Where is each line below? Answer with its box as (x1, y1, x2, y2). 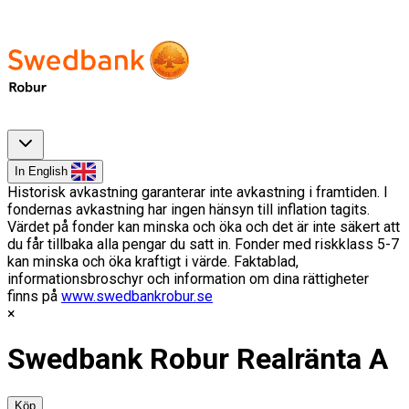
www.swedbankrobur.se (61, 288, 213, 305)
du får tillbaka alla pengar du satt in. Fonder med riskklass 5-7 (7, 236, 399, 253)
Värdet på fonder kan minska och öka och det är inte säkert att (7, 218, 400, 236)
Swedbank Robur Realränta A (7, 341, 388, 377)
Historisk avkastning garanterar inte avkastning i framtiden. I (7, 184, 388, 201)
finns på (7, 288, 61, 305)
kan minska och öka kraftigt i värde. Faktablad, (7, 253, 299, 270)
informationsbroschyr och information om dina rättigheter (7, 270, 369, 288)
